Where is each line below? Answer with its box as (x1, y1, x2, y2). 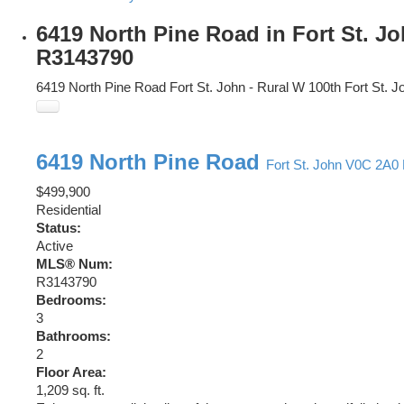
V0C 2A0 (345, 158, 399, 173)
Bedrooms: (36, 293, 106, 308)
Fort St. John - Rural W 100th (170, 80, 341, 96)
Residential (36, 203, 101, 218)
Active (36, 239, 73, 254)
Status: (36, 221, 81, 236)
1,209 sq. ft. (36, 383, 105, 399)
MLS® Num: (36, 257, 113, 272)
